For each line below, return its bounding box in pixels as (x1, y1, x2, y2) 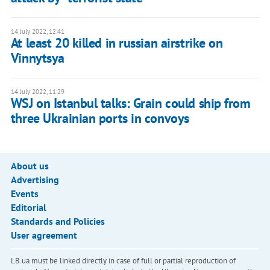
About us (10, 160, 49, 172)
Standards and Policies (10, 215, 105, 228)
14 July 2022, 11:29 (10, 87, 64, 96)
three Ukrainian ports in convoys (10, 110, 189, 127)
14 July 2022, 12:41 (10, 27, 64, 36)
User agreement (10, 229, 77, 242)
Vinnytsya (10, 49, 64, 67)
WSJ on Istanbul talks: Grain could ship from (10, 95, 251, 112)
